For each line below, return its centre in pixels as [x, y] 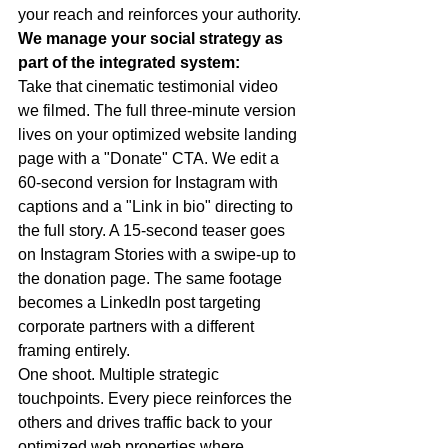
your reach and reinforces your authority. [159, 15]
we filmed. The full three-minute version [159, 111]
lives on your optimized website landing [159, 135]
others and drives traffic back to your [147, 423]
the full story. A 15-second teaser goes [153, 231]
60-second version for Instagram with [150, 183]
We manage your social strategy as [152, 39]
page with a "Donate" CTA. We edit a [150, 159]
